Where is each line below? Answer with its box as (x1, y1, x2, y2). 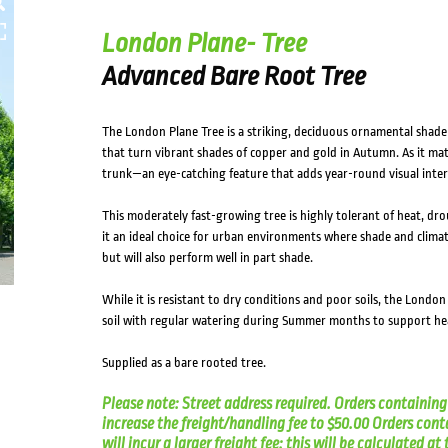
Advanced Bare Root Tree (101, 61, 366, 91)
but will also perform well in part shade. (101, 250, 313, 265)
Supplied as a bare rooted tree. (101, 355, 266, 370)
